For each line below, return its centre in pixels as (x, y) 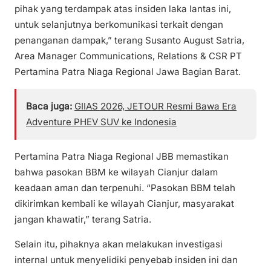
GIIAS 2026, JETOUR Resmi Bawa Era (155, 106)
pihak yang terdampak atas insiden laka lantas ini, (123, 8)
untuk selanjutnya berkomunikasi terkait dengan (119, 24)
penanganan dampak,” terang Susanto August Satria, (129, 40)
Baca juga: (49, 106)
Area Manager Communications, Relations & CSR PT (128, 56)
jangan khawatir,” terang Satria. (83, 220)
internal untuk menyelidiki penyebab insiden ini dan (126, 260)
